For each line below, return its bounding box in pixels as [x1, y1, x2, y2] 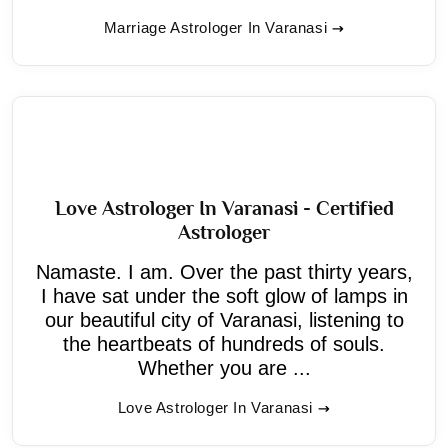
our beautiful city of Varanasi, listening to [44, 308, 404, 331]
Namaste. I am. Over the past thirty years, [35, 260, 413, 283]
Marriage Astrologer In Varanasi [103, 18, 328, 36]
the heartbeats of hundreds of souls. [63, 332, 385, 355]
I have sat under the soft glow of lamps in [40, 284, 408, 307]
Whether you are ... [137, 356, 311, 379]
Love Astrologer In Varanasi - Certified [54, 196, 394, 219]
